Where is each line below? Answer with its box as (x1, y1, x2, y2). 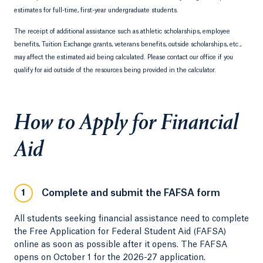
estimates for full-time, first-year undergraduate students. (14, 7, 178, 14)
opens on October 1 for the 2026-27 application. (14, 253, 208, 262)
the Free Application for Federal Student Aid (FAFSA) (14, 227, 226, 236)
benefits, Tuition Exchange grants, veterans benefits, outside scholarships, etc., (14, 41, 241, 48)
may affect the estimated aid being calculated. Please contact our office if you (14, 54, 233, 61)
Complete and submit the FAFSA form (42, 188, 220, 198)
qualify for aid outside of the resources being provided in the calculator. (14, 67, 216, 74)
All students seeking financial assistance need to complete (14, 214, 249, 223)
